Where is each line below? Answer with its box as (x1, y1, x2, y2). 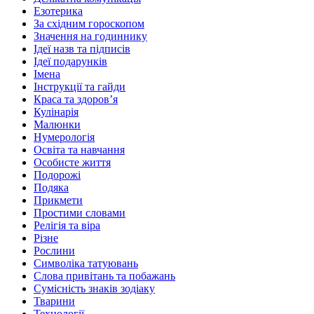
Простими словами (34, 206, 125, 219)
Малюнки (34, 118, 81, 130)
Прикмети (34, 193, 83, 206)
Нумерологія (34, 130, 95, 143)
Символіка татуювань (34, 257, 138, 269)
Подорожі (34, 168, 81, 181)
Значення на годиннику (34, 29, 147, 42)
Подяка (34, 181, 69, 193)
